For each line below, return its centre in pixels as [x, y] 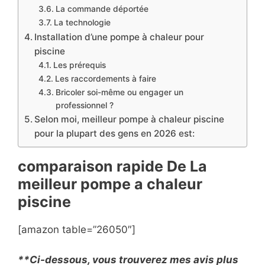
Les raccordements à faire [105, 79]
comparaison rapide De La [112, 167]
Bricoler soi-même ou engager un [119, 93]
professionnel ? [84, 106]
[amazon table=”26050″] [77, 230]
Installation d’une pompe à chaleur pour [119, 37]
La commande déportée [102, 9]
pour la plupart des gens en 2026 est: [115, 134]
